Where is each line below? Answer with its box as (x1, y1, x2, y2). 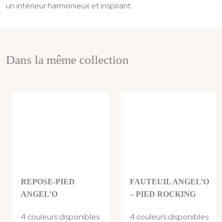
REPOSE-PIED (21, 177, 75, 186)
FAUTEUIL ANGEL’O (130, 177, 209, 186)
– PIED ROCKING (130, 190, 196, 199)
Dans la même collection (6, 53, 129, 67)
